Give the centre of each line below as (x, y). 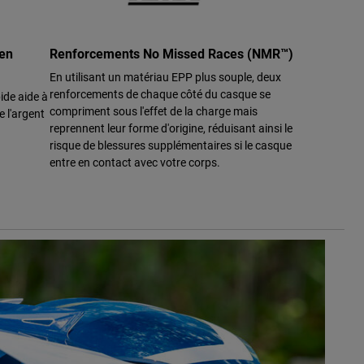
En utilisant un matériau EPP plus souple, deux (165, 77)
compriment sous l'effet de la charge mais (154, 111)
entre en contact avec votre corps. (135, 162)
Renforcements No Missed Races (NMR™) (171, 54)
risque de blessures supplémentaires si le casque (171, 145)
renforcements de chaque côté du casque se (160, 94)
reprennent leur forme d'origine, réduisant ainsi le (171, 128)
